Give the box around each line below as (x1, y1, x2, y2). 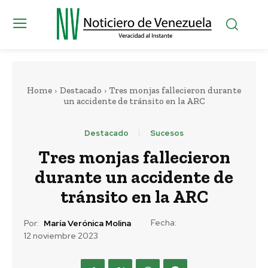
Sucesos (150, 127, 184, 138)
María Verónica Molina (44, 218, 131, 229)
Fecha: (151, 217, 176, 228)
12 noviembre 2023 (24, 230, 98, 242)
